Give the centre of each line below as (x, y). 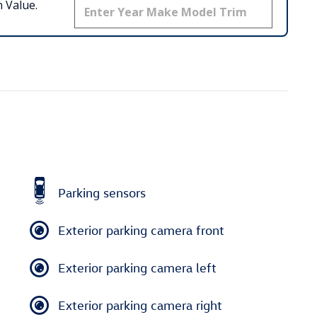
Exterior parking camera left (137, 267)
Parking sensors (102, 192)
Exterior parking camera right (140, 305)
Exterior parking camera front (141, 230)
